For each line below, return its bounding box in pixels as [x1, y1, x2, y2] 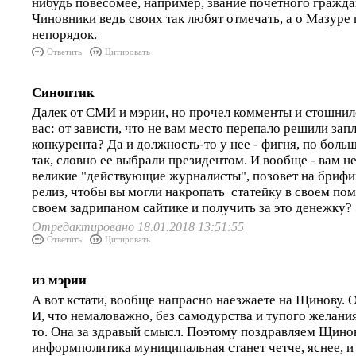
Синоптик [32, 85, 95, 100]
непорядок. [32, 27, 97, 42]
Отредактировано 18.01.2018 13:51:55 [32, 220, 244, 234]
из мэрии [32, 273, 87, 288]
